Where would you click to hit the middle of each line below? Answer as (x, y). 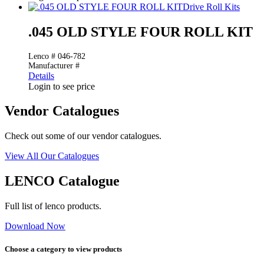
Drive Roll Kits (211, 6)
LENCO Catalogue (62, 181)
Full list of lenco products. (53, 206)
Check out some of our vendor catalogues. (83, 136)
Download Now (35, 226)
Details (41, 75)
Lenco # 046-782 (57, 56)
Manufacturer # (54, 65)
